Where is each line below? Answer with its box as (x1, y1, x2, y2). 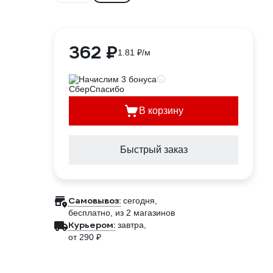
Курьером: (68, 219, 115, 230)
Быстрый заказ (119, 144, 188, 155)
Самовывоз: (68, 195, 121, 206)
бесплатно (68, 208, 110, 218)
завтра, (118, 220, 146, 230)
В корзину (138, 105, 183, 116)
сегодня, (123, 196, 157, 205)
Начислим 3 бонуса (79, 74, 157, 84)
